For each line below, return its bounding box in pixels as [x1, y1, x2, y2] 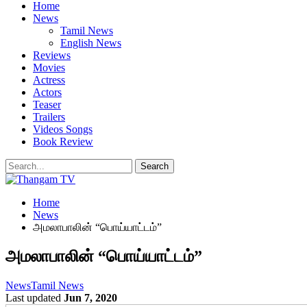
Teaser [33, 99, 61, 110]
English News [60, 37, 121, 49]
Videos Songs [33, 123, 93, 135]
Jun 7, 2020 [64, 291, 117, 304]
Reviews [33, 49, 71, 61]
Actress [33, 74, 65, 86]
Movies [33, 62, 65, 73]
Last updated [5, 291, 64, 304]
